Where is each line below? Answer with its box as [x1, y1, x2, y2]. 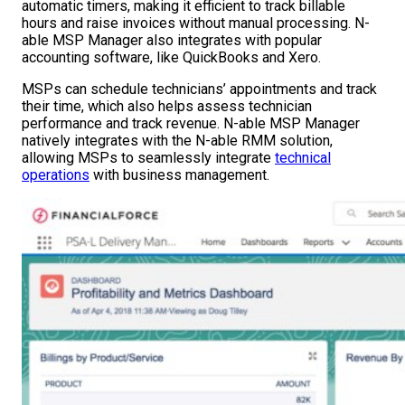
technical [275, 149, 331, 167]
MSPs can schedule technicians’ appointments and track [22, 80, 377, 99]
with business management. [89, 166, 269, 184]
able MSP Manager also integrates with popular [22, 32, 322, 50]
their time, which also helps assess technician [22, 98, 312, 116]
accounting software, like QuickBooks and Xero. [22, 49, 321, 67]
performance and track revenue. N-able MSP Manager [22, 115, 360, 133]
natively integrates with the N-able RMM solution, [22, 132, 333, 150]
